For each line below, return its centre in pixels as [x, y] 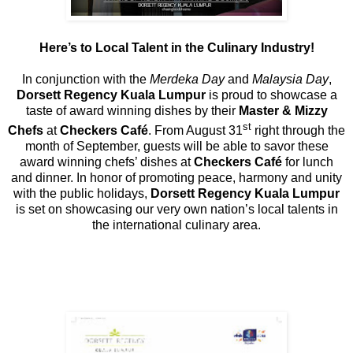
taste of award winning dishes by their [132, 111]
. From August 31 [195, 130]
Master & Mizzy [283, 111]
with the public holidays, [82, 193]
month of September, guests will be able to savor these [176, 146]
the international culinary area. [176, 225]
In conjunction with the [85, 80]
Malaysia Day [290, 80]
